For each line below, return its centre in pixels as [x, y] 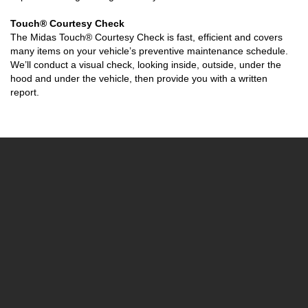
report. [25, 92]
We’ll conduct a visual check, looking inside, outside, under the [146, 65]
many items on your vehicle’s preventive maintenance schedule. [149, 51]
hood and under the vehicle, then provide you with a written [139, 79]
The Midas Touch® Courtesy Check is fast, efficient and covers [146, 37]
